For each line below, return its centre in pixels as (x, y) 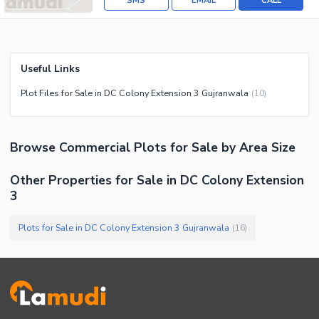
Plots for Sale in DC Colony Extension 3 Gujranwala (124, 228)
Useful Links (50, 69)
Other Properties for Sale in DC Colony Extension (157, 181)
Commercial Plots (113, 148)
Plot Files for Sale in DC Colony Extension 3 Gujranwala (135, 93)
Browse (35, 148)
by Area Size (257, 148)
